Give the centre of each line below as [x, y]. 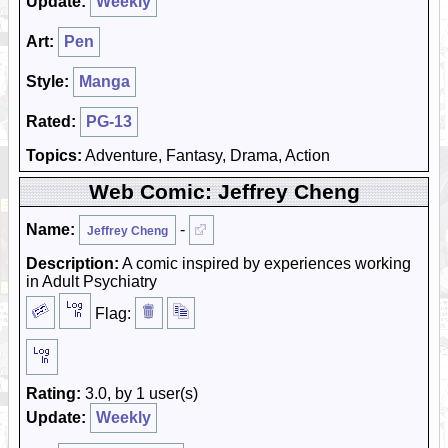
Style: [47, 81]
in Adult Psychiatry [91, 281]
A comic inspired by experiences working [265, 263]
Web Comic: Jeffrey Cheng [224, 191]
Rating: [53, 393]
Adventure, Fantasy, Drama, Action [206, 155]
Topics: [54, 155]
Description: [72, 263]
